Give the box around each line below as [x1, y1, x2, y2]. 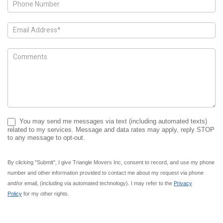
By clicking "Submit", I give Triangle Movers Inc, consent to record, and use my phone [7, 159, 215, 165]
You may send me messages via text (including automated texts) [17, 117, 207, 125]
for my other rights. [22, 190, 69, 197]
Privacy [174, 180, 192, 186]
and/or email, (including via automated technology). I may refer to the [7, 180, 174, 186]
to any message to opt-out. [7, 133, 85, 141]
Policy [7, 190, 22, 197]
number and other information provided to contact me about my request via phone [7, 169, 204, 176]
